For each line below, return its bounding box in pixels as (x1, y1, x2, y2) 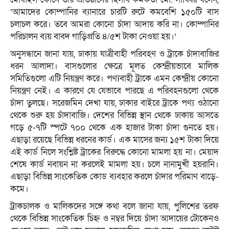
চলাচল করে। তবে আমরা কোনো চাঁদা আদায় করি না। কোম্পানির (10, 18, 219, 31)
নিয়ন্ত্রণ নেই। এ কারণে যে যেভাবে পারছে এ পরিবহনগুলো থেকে (10, 85, 219, 97)
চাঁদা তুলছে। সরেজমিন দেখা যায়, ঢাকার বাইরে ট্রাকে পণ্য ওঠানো (10, 97, 219, 109)
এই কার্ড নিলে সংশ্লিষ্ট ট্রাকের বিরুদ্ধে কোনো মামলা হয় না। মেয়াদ (10, 146, 219, 158)
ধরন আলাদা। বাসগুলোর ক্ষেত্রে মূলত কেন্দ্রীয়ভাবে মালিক (10, 60, 219, 73)
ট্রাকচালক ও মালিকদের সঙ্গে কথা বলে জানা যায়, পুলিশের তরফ (10, 200, 219, 213)
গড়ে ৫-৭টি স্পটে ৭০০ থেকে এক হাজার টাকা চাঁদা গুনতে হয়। (10, 122, 219, 134)
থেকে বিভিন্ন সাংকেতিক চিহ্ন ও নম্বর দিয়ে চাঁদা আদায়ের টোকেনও (10, 213, 219, 225)
